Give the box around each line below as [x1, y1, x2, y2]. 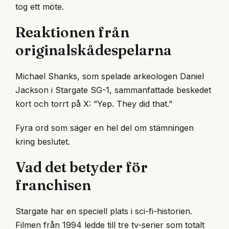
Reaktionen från [15, 24, 129, 41]
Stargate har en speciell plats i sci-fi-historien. [15, 205, 192, 216]
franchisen [15, 176, 91, 194]
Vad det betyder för [15, 158, 148, 176]
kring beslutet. [15, 136, 70, 147]
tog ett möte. [15, 2, 64, 12]
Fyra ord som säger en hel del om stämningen [15, 122, 194, 133]
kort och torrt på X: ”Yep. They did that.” [15, 99, 172, 109]
